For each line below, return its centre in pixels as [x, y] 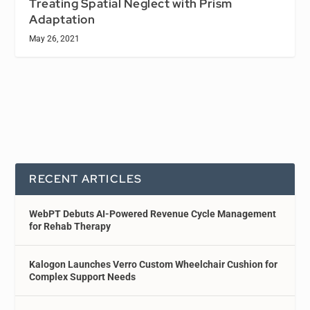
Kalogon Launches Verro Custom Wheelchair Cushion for [154, 265]
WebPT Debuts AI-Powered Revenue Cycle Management [153, 214]
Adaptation [62, 20]
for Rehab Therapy [70, 227]
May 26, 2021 [55, 39]
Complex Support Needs [83, 277]
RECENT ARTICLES [86, 179]
